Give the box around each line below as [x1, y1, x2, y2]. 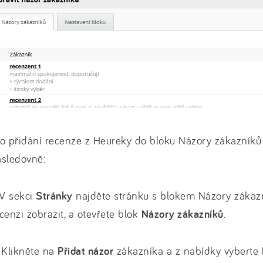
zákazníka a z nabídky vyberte [113, 243, 262, 258]
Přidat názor [58, 243, 114, 258]
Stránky [36, 188, 73, 203]
